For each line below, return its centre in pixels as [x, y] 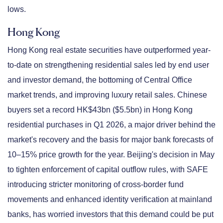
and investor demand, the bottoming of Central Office [100, 80]
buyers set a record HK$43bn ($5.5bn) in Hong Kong [100, 110]
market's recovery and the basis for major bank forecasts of [110, 139]
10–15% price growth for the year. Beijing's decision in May [111, 154]
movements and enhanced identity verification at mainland [110, 199]
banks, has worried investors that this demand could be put [111, 214]
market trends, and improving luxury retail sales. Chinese [107, 95]
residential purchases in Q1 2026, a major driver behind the [111, 124]
